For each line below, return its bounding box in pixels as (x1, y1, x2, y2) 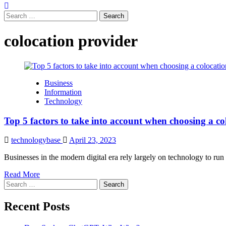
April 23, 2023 (69, 136, 116, 145)
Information (44, 87, 82, 96)
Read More (4, 170, 40, 179)
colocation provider (4, 32, 138, 50)
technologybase (11, 136, 63, 145)
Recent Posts (4, 200, 70, 213)
